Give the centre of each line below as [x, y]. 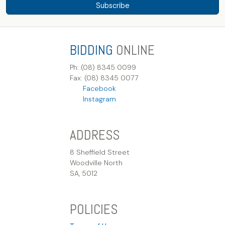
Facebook [97, 89]
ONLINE [134, 50]
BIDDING [91, 50]
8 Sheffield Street [100, 152]
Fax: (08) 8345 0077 [104, 78]
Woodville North [96, 163]
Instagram [97, 99]
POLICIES [94, 209]
